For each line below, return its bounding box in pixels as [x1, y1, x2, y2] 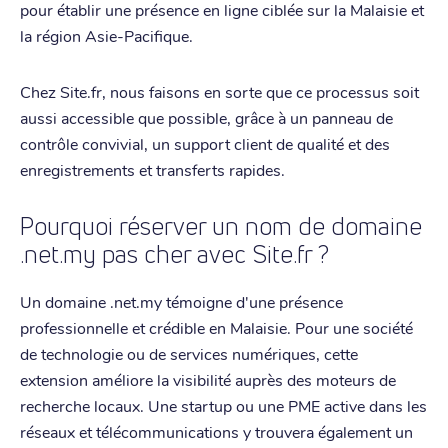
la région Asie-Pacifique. [20, 24, 193, 46]
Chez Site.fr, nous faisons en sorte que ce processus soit [20, 80, 419, 102]
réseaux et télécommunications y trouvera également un [20, 420, 413, 442]
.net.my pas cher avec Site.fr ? [20, 239, 329, 269]
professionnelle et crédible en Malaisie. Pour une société [20, 316, 413, 338]
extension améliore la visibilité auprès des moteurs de [20, 368, 396, 390]
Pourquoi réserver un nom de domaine [20, 211, 422, 241]
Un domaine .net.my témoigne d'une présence [20, 290, 343, 312]
